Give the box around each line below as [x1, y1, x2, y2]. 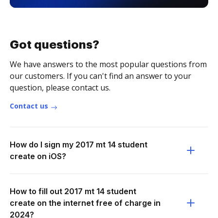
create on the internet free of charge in [10, 198, 161, 208]
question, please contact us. [10, 82, 110, 93]
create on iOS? [10, 151, 66, 161]
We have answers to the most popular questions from [10, 59, 207, 70]
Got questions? [10, 39, 99, 51]
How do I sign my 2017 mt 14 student [10, 140, 147, 149]
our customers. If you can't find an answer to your [10, 71, 191, 81]
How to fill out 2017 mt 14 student [10, 186, 136, 196]
